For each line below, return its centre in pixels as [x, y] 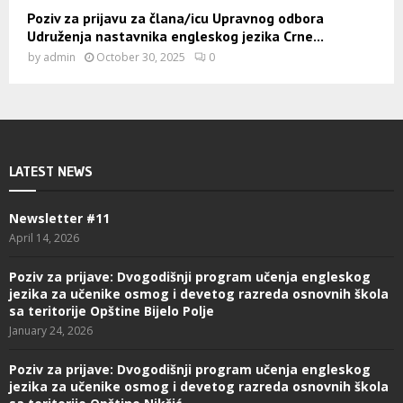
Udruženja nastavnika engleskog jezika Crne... [175, 36]
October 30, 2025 [141, 58]
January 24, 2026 [51, 331]
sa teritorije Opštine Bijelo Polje [112, 311]
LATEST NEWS [51, 171]
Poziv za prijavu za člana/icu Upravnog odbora [175, 18]
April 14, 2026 [44, 238]
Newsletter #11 [59, 219]
